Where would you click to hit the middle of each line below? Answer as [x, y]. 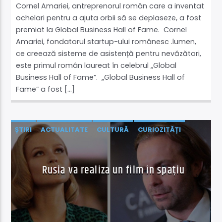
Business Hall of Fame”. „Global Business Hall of [101, 78]
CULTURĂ [113, 130]
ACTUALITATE [64, 130]
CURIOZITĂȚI [160, 130]
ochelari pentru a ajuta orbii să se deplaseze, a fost [109, 18]
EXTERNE [30, 148]
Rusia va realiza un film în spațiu [113, 170]
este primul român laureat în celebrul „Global [96, 66]
